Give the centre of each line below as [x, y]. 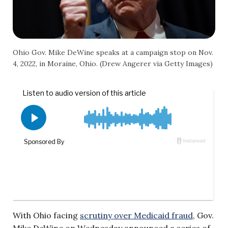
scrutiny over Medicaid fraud [136, 215]
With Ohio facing [46, 215]
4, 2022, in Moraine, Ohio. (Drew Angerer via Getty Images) [113, 63]
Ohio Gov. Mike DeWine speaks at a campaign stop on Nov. [113, 52]
